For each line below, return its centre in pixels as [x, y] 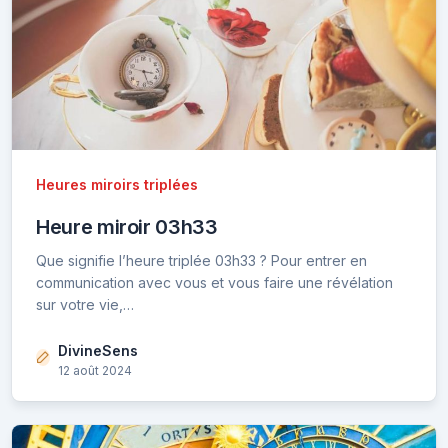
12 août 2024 [95, 370]
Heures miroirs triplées [117, 184]
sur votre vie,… [85, 304]
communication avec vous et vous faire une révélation [214, 282]
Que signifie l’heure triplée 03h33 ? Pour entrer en [201, 260]
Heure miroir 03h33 [127, 226]
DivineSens [98, 350]
